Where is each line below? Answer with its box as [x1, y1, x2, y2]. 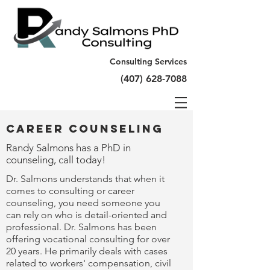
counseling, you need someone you [6, 197, 160, 209]
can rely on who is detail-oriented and [6, 209, 167, 221]
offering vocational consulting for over [6, 233, 170, 245]
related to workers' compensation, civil [6, 257, 171, 269]
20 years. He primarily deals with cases [6, 245, 168, 257]
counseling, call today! [6, 154, 105, 166]
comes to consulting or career [6, 185, 134, 196]
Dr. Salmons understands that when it [6, 173, 165, 184]
